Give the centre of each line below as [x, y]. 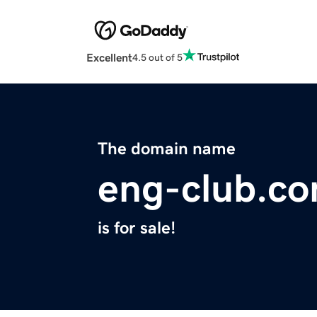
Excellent [109, 58]
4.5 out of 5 [157, 57]
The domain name [167, 149]
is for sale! [137, 228]
